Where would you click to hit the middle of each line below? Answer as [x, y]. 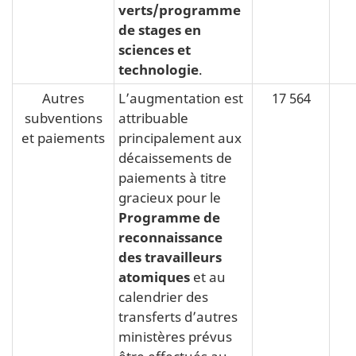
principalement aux [180, 137]
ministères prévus [175, 336]
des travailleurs [170, 256]
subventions [63, 117]
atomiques [154, 276]
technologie [159, 69]
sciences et [155, 49]
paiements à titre [172, 177]
